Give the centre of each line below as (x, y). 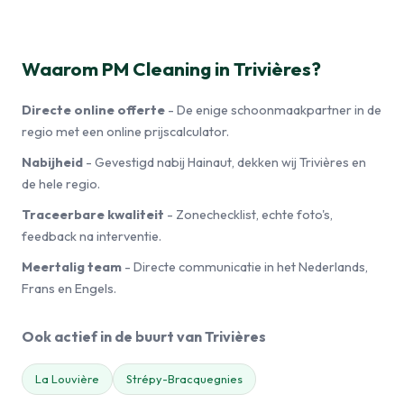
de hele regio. (61, 184)
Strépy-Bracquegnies (184, 379)
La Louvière (67, 379)
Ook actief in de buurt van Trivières (144, 336)
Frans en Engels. (69, 289)
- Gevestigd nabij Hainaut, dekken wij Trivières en (225, 162)
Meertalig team (72, 267)
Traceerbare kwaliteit (93, 215)
